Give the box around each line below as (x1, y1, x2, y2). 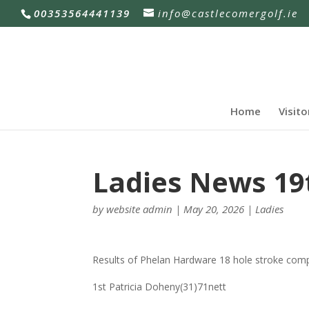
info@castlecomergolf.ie (158, 6, 298, 21)
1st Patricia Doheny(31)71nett (92, 280, 227, 293)
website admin (106, 202, 173, 216)
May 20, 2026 (183, 202, 245, 216)
